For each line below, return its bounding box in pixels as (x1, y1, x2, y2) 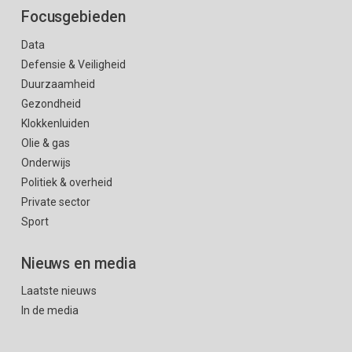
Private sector (20, 195, 90, 208)
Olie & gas (20, 136, 70, 149)
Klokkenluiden (20, 116, 90, 130)
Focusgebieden (20, 8, 126, 27)
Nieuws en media (20, 254, 136, 273)
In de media (20, 304, 79, 317)
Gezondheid (20, 97, 81, 110)
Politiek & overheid (20, 175, 112, 189)
